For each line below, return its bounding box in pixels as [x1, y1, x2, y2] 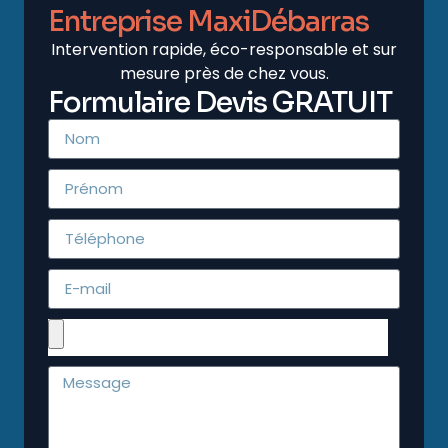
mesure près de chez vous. [119, 61, 329, 85]
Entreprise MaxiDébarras [48, 3, 369, 39]
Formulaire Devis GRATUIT [48, 84, 392, 120]
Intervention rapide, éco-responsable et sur [51, 37, 397, 61]
